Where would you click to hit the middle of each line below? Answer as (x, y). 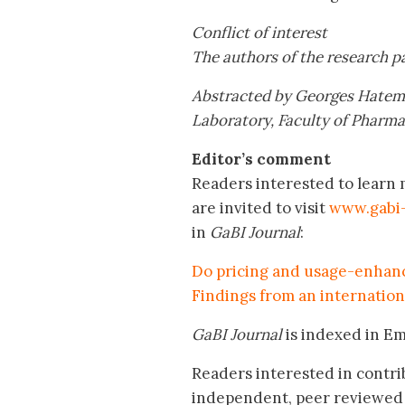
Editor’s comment (261, 160)
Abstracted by (241, 96)
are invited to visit (260, 208)
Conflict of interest (259, 33)
